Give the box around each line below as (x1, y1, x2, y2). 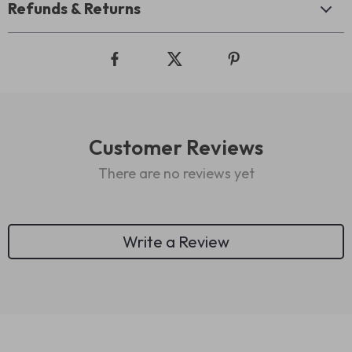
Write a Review (123, 231, 229, 251)
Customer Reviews (89, 134, 263, 160)
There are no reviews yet (97, 164, 255, 182)
